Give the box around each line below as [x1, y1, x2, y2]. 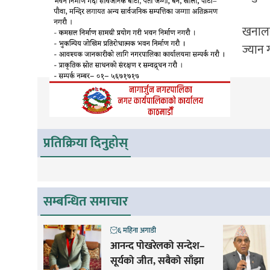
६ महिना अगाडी [117, 224, 156, 236]
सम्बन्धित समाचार [43, 190, 128, 213]
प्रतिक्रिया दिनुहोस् [43, 131, 128, 154]
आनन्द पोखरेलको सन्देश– [110, 237, 205, 254]
